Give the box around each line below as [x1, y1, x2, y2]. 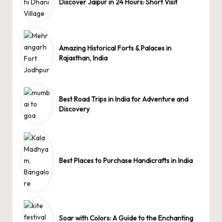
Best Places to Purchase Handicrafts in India [59, 156, 193, 166]
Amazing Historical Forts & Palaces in [59, 44, 172, 53]
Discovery [59, 105, 90, 114]
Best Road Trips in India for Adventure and [59, 95, 189, 104]
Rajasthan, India [59, 54, 108, 63]
